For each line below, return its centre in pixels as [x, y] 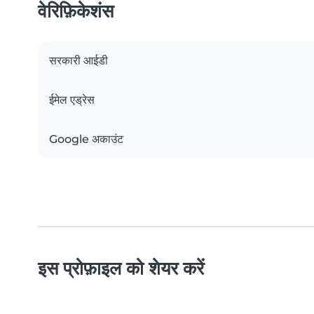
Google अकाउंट [86, 139]
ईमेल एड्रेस [72, 100]
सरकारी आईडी [78, 61]
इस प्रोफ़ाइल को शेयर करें [121, 268]
